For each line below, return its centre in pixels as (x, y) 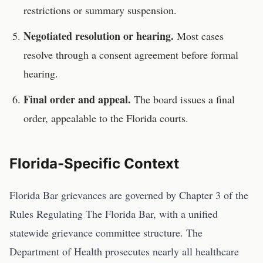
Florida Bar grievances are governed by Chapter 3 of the (129, 195)
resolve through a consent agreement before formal (131, 55)
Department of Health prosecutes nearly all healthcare (124, 251)
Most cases (199, 36)
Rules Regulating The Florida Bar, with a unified (114, 214)
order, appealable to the (75, 118)
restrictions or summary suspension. (100, 10)
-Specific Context (118, 163)
